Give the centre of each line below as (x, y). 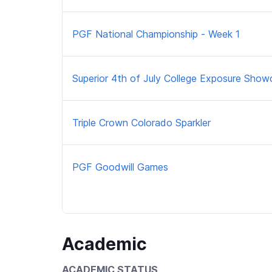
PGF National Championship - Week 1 (156, 34)
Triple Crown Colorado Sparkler (141, 122)
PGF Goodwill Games (120, 167)
